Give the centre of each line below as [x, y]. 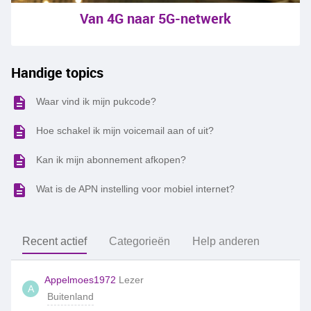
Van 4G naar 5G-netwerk [155, 18]
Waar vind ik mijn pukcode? [96, 101]
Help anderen [226, 241]
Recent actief [54, 241]
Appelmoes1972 [80, 280]
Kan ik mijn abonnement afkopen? [111, 160]
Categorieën [140, 241]
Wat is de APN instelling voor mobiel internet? [135, 189]
